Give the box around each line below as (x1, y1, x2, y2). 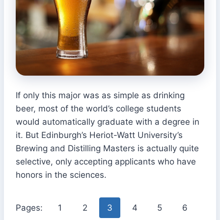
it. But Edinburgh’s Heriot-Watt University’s (16, 130, 183, 140)
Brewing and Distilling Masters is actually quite (16, 143, 199, 154)
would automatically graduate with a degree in (16, 117, 199, 127)
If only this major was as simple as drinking (16, 90, 185, 101)
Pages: (16, 203, 45, 213)
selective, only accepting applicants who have (16, 157, 196, 167)
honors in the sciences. (16, 170, 107, 180)
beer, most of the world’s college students (16, 104, 181, 114)
